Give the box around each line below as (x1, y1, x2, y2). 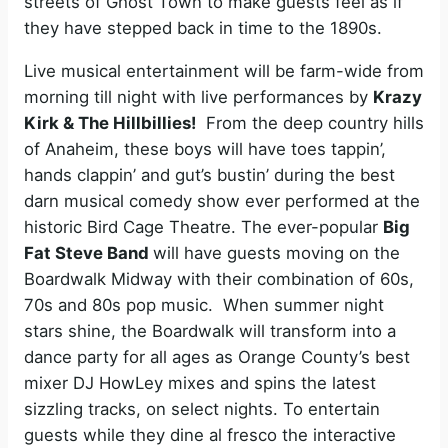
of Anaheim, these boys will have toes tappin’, (24, 138, 386, 159)
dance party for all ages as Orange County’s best (24, 346, 410, 367)
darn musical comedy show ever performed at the (24, 190, 420, 211)
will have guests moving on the (153, 242, 400, 263)
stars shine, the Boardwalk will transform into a (24, 320, 396, 341)
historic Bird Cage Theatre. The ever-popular (24, 216, 383, 237)
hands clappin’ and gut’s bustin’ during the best (24, 164, 395, 185)
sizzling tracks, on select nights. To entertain (24, 398, 380, 419)
